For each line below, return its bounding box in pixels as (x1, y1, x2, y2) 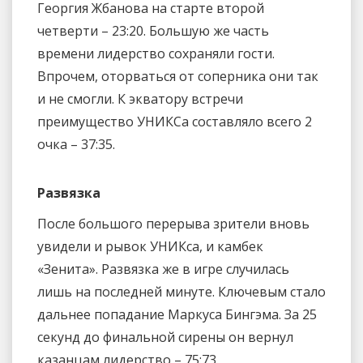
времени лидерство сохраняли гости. (37, 45, 275, 63)
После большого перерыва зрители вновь (37, 214, 310, 233)
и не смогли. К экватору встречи (37, 90, 243, 109)
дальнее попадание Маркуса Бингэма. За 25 (37, 305, 317, 323)
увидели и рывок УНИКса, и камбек (37, 237, 263, 255)
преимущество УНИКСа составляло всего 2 (37, 113, 312, 131)
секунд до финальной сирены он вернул (37, 327, 293, 346)
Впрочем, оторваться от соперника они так (37, 67, 318, 86)
